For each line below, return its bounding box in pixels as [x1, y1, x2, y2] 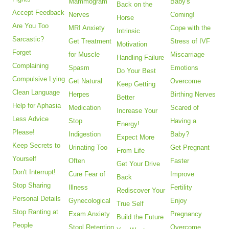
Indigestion [68, 130, 101, 139]
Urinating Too [68, 144, 108, 152]
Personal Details [12, 195, 61, 203]
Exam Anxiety [68, 210, 110, 218]
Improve [170, 170, 195, 178]
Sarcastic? [12, 35, 44, 43]
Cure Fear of [68, 170, 106, 178]
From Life [117, 147, 145, 155]
